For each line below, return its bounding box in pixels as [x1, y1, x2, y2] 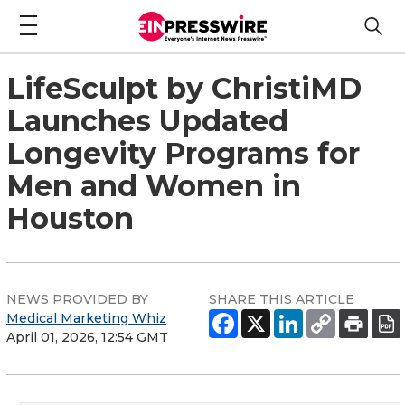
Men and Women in [6, 167, 301, 203]
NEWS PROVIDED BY [6, 290, 148, 307]
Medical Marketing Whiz [6, 309, 166, 326]
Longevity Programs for [6, 135, 360, 171]
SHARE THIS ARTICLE [209, 290, 354, 307]
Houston [6, 200, 134, 236]
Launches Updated [6, 102, 288, 138]
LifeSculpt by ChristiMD [6, 70, 362, 106]
